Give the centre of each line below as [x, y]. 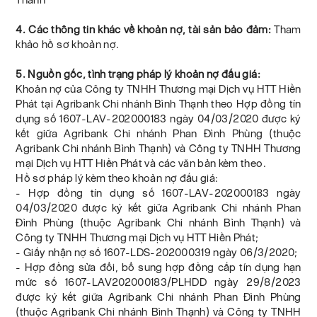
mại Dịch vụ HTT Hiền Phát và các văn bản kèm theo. [141, 163]
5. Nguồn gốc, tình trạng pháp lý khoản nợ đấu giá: [139, 74]
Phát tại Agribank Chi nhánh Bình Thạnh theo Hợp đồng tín [158, 104]
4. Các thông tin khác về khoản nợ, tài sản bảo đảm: [145, 30]
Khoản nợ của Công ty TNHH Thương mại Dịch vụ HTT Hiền [158, 89]
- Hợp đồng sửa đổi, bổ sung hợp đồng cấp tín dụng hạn [158, 267]
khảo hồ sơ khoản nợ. [68, 45]
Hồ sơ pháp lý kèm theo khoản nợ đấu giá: [117, 178]
